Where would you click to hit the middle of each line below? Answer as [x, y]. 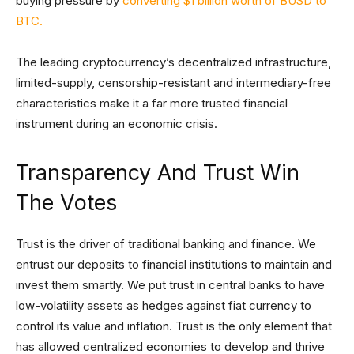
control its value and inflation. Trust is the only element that [174, 326]
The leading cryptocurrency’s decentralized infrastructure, [173, 62]
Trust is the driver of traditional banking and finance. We [166, 244]
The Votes [66, 203]
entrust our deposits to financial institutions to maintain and [174, 265]
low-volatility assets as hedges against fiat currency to [164, 306]
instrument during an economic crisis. [117, 124]
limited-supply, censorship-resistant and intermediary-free [173, 83]
